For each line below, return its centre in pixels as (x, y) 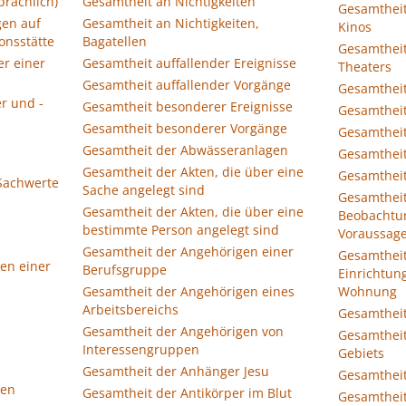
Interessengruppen (141, 349)
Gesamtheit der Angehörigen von (183, 331)
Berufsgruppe (125, 270)
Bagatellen (115, 41)
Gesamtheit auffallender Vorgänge (187, 85)
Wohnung (367, 291)
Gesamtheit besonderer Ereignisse (188, 106)
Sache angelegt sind (144, 190)
